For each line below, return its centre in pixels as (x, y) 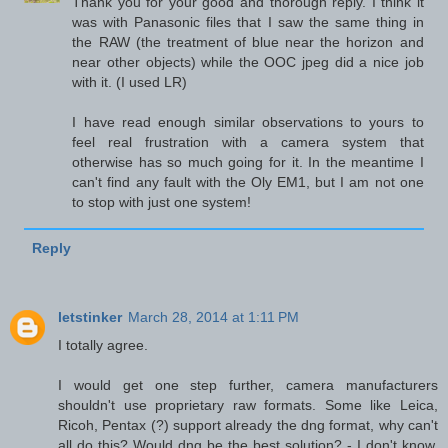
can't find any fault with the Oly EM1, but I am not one (248, 182)
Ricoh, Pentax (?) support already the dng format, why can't (248, 425)
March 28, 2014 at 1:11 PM (213, 317)
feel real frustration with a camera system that (248, 142)
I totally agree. (103, 345)
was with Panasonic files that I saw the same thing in (248, 22)
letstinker (90, 317)
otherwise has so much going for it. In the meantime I (248, 162)
